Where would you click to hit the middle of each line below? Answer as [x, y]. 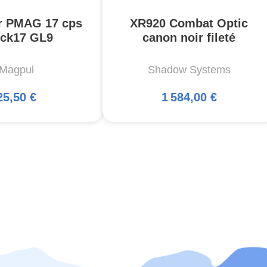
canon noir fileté [189, 38]
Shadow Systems [189, 70]
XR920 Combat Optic [189, 24]
